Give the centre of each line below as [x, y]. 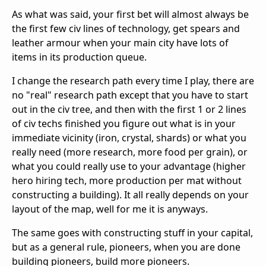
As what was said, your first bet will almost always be [130, 15]
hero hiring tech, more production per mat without [127, 181]
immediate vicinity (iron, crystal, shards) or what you [129, 138]
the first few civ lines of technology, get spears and [126, 29]
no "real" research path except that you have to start [130, 95]
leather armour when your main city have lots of [120, 43]
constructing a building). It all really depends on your [130, 195]
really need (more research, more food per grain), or [130, 152]
